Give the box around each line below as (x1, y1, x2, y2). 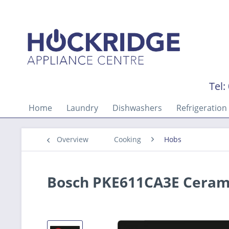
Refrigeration (176, 102, 227, 113)
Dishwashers (112, 102, 162, 113)
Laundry (66, 102, 98, 113)
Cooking (114, 134, 141, 144)
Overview (57, 134, 88, 144)
